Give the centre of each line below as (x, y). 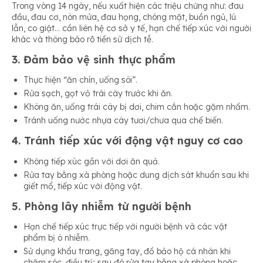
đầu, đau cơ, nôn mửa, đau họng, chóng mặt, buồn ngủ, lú (124, 17)
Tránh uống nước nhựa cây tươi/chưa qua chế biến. (123, 121)
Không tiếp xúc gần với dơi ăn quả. (92, 161)
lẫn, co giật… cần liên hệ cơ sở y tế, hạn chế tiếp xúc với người (131, 28)
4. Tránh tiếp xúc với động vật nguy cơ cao (127, 141)
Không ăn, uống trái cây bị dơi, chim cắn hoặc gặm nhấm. (137, 107)
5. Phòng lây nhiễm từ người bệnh (102, 206)
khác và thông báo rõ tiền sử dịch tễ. (82, 39)
